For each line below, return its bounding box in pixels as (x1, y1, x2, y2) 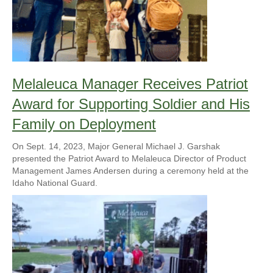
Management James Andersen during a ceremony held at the (12, 165, 249, 175)
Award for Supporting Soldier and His (12, 95, 250, 112)
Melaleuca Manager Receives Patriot (12, 75, 248, 92)
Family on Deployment (12, 115, 156, 132)
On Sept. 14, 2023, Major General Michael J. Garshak (12, 141, 220, 151)
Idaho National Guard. (12, 177, 97, 188)
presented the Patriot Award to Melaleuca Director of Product (12, 153, 246, 163)
